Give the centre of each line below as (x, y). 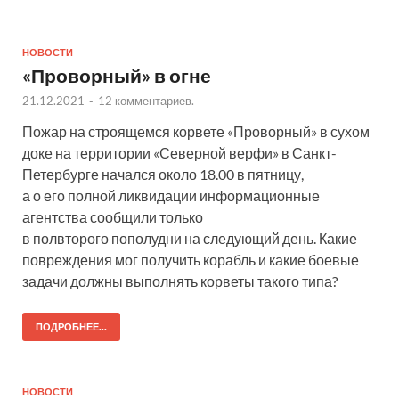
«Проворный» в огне (117, 76)
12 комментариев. (146, 101)
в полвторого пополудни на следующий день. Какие (190, 239)
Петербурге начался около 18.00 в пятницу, (163, 175)
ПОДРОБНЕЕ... (71, 327)
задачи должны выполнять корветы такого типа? (180, 281)
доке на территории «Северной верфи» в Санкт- (179, 153)
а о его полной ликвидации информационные (171, 196)
